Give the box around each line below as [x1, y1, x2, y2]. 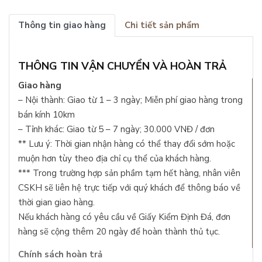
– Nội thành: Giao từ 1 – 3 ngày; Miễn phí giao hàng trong [18, 94, 243, 106]
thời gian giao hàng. [18, 196, 95, 208]
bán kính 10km [18, 108, 75, 120]
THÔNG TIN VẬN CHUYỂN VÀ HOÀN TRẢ [18, 58, 226, 73]
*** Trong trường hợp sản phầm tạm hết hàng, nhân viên [18, 167, 240, 179]
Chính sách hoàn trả [18, 248, 102, 260]
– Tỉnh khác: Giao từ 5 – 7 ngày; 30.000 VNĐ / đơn [18, 123, 215, 135]
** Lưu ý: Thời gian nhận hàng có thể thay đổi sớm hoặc [18, 137, 235, 150]
